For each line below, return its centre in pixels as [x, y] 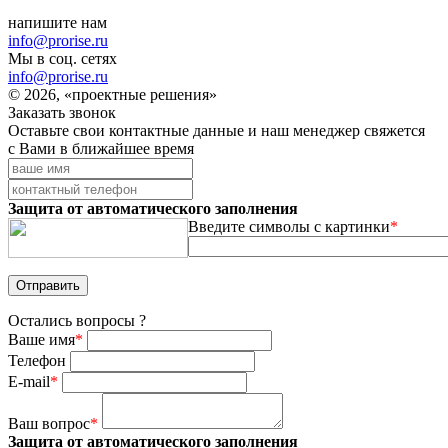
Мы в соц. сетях [62, 58]
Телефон [39, 360]
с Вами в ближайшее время [101, 148]
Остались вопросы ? [77, 320]
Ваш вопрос [49, 423]
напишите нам [57, 22]
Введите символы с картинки [289, 226]
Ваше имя [41, 339]
